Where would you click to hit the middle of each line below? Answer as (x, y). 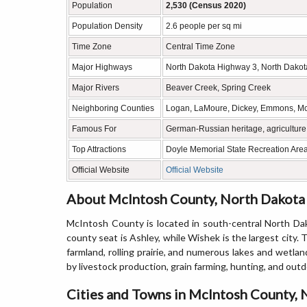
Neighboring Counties (113, 108)
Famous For (94, 129)
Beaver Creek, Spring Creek (218, 88)
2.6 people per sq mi (204, 26)
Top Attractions (99, 149)
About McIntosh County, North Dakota (186, 199)
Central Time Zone (200, 47)
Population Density (107, 26)
